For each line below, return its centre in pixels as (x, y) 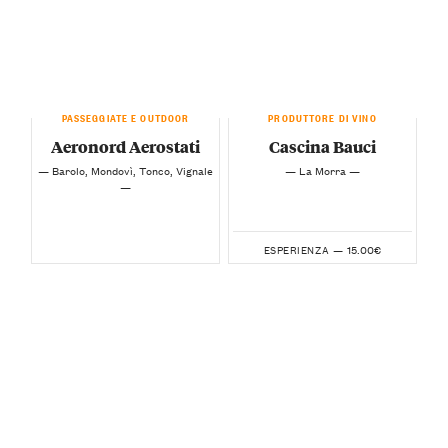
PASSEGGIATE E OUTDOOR (125, 116)
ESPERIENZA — (303, 249)
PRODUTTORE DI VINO (322, 116)
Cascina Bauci (322, 147)
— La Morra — (322, 170)
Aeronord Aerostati (125, 147)
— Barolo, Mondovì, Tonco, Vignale (125, 170)
